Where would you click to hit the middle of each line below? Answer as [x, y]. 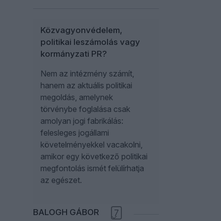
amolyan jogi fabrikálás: [82, 121]
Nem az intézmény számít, [87, 74]
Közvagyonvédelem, [81, 30]
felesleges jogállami [75, 133]
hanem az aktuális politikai [86, 85]
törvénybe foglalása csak [85, 109]
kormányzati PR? [74, 54]
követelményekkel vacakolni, [92, 145]
